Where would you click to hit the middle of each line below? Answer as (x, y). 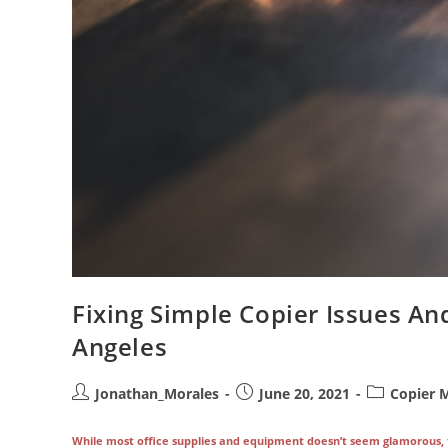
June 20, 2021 (304, 393)
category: (396, 413)
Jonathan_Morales (157, 393)
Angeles (120, 346)
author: (95, 413)
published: (271, 413)
